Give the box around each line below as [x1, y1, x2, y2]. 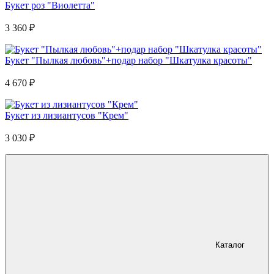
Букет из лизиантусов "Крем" [5, 110, 128, 120]
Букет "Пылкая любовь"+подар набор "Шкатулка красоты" [5, 55, 252, 65]
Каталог [215, 240, 245, 250]
